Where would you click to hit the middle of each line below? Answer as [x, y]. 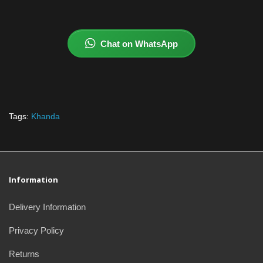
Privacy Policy [36, 231]
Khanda [45, 117]
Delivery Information [47, 207]
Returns [24, 254]
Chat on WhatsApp [139, 43]
